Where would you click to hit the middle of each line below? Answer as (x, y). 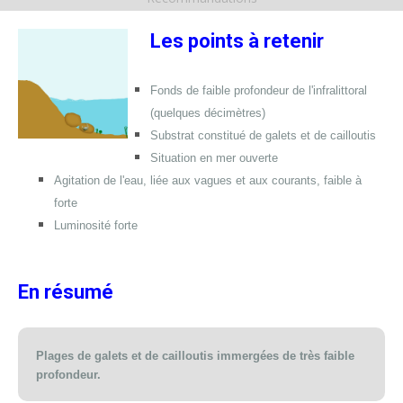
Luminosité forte (96, 225)
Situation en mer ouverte (215, 158)
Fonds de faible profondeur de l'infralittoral (259, 90)
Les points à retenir (237, 41)
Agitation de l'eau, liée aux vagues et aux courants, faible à (208, 180)
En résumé (66, 292)
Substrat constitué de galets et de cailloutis (264, 135)
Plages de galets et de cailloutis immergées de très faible (195, 356)
